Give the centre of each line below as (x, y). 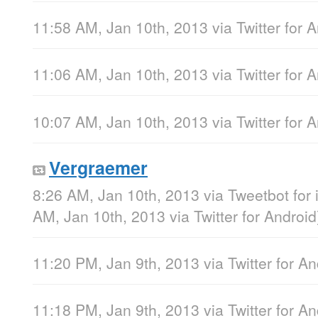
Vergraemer (98, 167)
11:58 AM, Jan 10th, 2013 (120, 27)
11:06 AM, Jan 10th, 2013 (120, 74)
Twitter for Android (255, 215)
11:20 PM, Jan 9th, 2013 (116, 262)
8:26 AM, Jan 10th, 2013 (116, 194)
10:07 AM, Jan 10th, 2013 (120, 121)
